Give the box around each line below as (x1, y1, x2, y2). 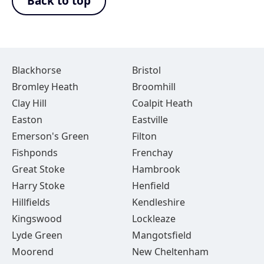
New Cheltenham (131, 245, 209, 258)
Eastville (131, 113, 168, 126)
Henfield (131, 179, 170, 192)
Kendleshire (131, 196, 185, 209)
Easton (12, 113, 42, 126)
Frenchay (131, 146, 173, 159)
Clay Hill (12, 97, 47, 110)
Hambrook (131, 163, 180, 176)
